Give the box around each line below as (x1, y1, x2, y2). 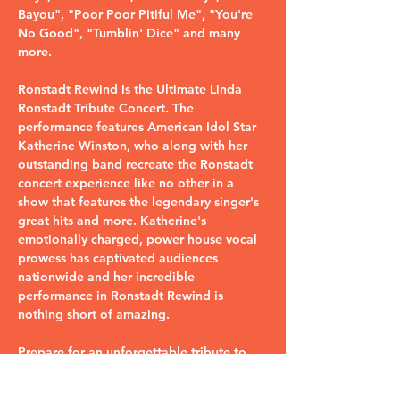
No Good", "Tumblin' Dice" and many (18, 25, 244, 41)
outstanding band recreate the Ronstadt (18, 156, 256, 172)
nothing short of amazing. (18, 306, 170, 322)
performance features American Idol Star (18, 119, 260, 135)
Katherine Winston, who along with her (18, 137, 251, 154)
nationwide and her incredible (18, 269, 198, 285)
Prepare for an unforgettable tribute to (18, 344, 250, 360)
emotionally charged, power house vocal (18, 231, 261, 247)
